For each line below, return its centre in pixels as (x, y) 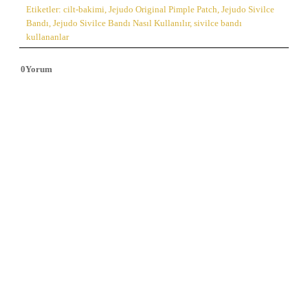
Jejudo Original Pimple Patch (163, 10)
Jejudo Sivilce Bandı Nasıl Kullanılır (121, 24)
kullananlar (47, 37)
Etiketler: (45, 10)
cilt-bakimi (84, 10)
